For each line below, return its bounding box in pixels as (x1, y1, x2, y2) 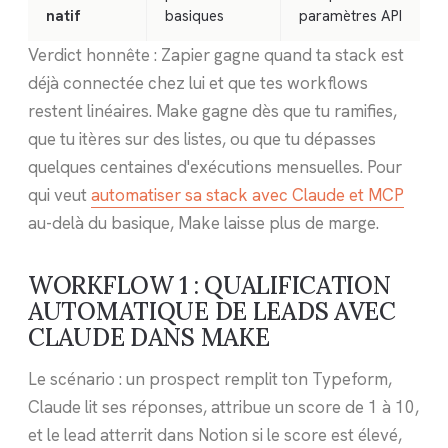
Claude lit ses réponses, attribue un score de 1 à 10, (28, 396, 419, 419)
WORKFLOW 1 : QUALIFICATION (28, 269, 391, 301)
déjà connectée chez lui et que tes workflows (28, 71, 368, 94)
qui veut (28, 183, 91, 206)
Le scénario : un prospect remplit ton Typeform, (28, 368, 392, 391)
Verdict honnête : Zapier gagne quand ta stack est (28, 43, 404, 66)
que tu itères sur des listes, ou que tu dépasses (28, 127, 376, 150)
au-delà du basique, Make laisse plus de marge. (28, 211, 379, 234)
